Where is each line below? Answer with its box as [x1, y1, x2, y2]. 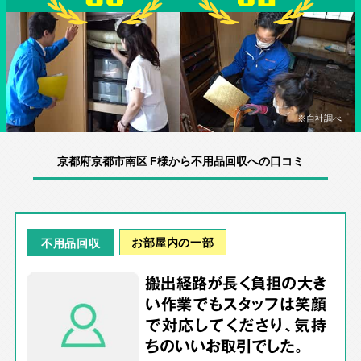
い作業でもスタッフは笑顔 [144, 293, 327, 316]
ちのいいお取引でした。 [144, 334, 304, 358]
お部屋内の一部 [131, 232, 214, 251]
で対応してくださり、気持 [144, 313, 327, 337]
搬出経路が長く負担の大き [144, 272, 327, 295]
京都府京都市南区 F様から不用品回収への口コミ [57, 151, 304, 168]
